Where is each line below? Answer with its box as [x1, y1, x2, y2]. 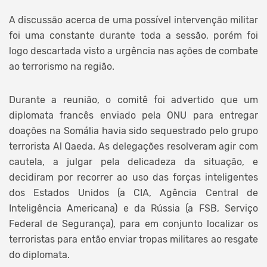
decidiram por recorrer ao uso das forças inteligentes [9, 171, 258, 183]
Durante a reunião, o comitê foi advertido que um [9, 94, 258, 105]
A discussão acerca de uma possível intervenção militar [9, 14, 258, 26]
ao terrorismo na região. [9, 60, 114, 72]
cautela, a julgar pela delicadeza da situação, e [9, 156, 258, 167]
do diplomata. [9, 249, 70, 260]
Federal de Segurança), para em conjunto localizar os [9, 218, 258, 229]
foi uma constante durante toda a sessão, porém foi [9, 29, 258, 41]
